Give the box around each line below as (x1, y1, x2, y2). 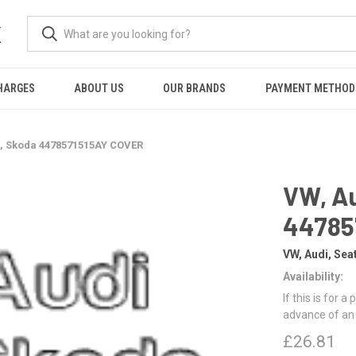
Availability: (283, 269, 343, 283)
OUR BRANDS (163, 82, 226, 95)
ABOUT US (74, 82, 125, 95)
